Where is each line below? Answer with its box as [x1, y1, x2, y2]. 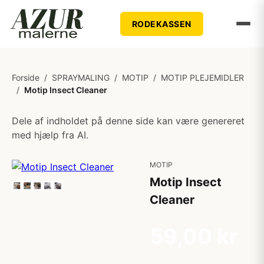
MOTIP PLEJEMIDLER [161, 72, 244, 82]
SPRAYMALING [52, 72, 110, 82]
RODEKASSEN [131, 18, 192, 29]
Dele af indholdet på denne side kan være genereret [12, 115, 245, 127]
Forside [12, 72, 39, 82]
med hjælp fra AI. [12, 129, 88, 141]
